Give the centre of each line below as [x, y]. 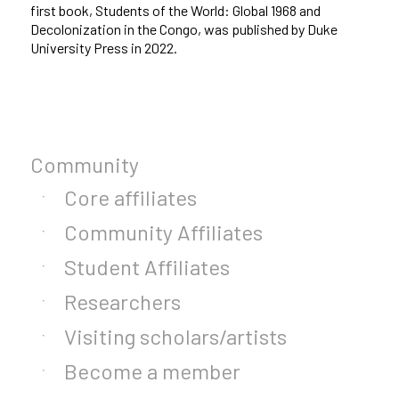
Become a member [152, 371]
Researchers [122, 302]
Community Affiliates [163, 232]
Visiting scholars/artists [175, 337]
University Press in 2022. [103, 47]
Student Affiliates [147, 267]
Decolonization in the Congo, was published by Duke [183, 28]
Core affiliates [130, 198]
